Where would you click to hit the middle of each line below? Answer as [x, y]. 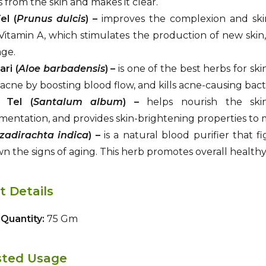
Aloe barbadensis [61, 69]
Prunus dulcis [51, 19]
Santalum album [78, 102]
